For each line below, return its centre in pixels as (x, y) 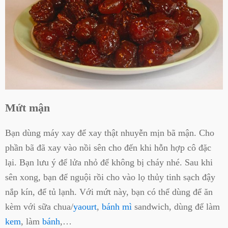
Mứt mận (27, 107)
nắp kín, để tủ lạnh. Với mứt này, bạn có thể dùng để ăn (109, 192)
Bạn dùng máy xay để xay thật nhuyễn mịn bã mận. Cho (110, 133)
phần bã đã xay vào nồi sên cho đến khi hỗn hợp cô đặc (108, 148)
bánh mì (117, 207)
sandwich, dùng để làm (176, 207)
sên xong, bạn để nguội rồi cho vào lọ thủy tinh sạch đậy (110, 177)
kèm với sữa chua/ (39, 207)
